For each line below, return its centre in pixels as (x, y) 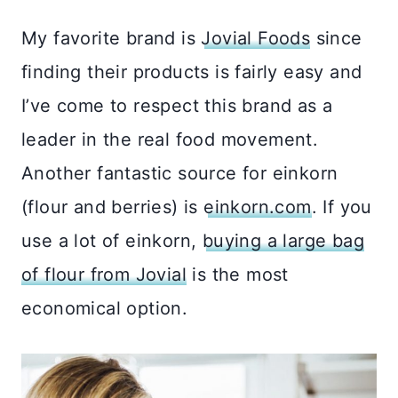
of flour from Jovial (104, 275)
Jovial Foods (256, 39)
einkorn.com (258, 207)
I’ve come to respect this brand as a (177, 106)
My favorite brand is (111, 39)
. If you (342, 207)
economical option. (105, 309)
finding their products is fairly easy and (192, 72)
